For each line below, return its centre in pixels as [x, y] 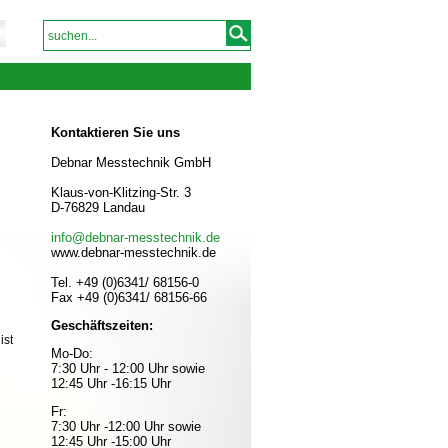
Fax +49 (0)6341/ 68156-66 [129, 297]
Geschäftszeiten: [102, 325]
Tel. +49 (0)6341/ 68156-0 [125, 282]
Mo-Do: [72, 353]
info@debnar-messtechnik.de [135, 237]
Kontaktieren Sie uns [115, 132]
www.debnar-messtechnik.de [133, 252]
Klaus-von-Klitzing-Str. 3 [121, 192]
